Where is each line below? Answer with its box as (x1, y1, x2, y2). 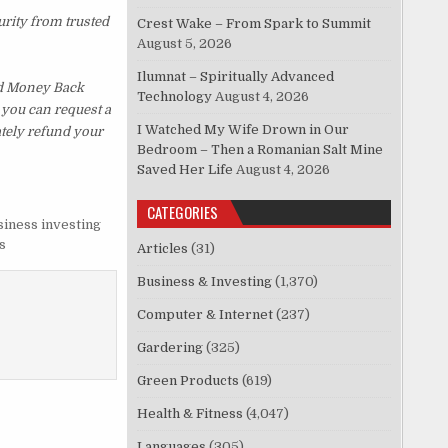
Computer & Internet (137, 307, 274, 323)
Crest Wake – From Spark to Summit (137, 16, 372, 32)
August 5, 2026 (137, 36, 233, 52)
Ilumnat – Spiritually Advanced (137, 69, 335, 85)
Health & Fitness (137, 406, 244, 422)
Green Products (137, 373, 240, 389)
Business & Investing (137, 274, 273, 290)
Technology (137, 89, 213, 105)
